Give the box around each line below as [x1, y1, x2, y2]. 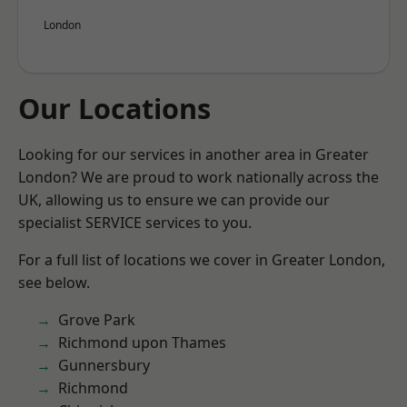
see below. [18, 273, 90, 293]
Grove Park [58, 310, 135, 330]
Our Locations [18, 89, 211, 127]
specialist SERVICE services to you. [18, 213, 252, 233]
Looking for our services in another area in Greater [18, 144, 369, 164]
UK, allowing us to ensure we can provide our [18, 190, 330, 210]
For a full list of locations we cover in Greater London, [18, 250, 385, 270]
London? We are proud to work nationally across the [18, 167, 379, 187]
